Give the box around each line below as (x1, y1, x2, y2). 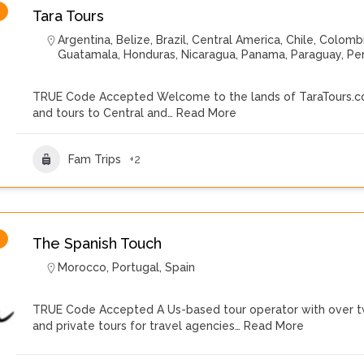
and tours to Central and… (32, 106, 173, 119)
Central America (192, 33, 280, 46)
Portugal (112, 261, 159, 274)
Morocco (58, 261, 106, 274)
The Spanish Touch (32, 235, 162, 252)
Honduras (123, 48, 175, 61)
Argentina (58, 33, 110, 46)
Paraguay (291, 48, 341, 61)
